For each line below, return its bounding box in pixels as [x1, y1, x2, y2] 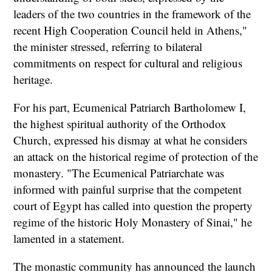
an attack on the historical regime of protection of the [13, 149, 259, 165]
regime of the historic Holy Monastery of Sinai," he [13, 214, 253, 230]
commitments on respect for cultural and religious [13, 55, 243, 70]
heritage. [13, 71, 53, 87]
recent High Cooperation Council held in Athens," [13, 22, 248, 38]
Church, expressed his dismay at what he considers [13, 132, 248, 148]
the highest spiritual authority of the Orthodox [13, 116, 227, 132]
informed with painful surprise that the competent [13, 182, 242, 197]
